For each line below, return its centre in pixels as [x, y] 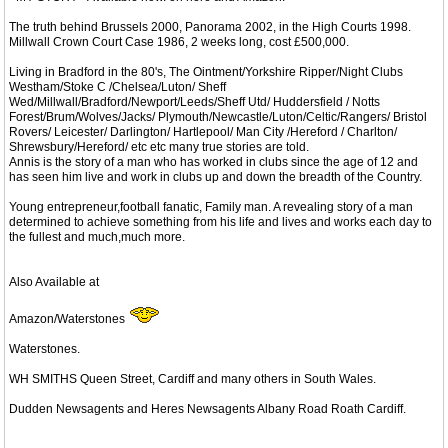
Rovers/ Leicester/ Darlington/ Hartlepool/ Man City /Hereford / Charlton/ [203, 131]
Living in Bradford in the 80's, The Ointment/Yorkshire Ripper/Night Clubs [206, 71]
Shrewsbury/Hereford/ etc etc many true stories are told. [159, 146]
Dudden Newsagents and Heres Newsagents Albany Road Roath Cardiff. [207, 408]
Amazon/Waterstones [68, 318]
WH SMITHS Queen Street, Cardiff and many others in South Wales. [192, 378]
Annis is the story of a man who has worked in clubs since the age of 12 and [213, 161]
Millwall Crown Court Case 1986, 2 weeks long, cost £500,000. [179, 41]
